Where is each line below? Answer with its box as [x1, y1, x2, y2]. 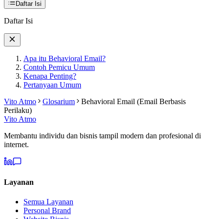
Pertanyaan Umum [23, 81, 81, 89]
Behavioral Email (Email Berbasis [81, 97, 186, 106]
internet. [4, 140, 29, 149]
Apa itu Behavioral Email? [23, 54, 106, 63]
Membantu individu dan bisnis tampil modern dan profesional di [4, 131, 201, 140]
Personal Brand [23, 206, 71, 215]
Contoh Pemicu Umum [23, 63, 95, 72]
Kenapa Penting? [23, 72, 76, 81]
